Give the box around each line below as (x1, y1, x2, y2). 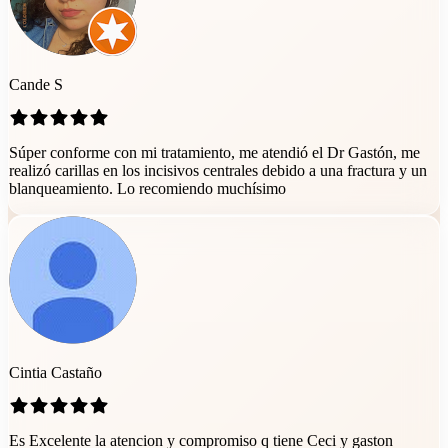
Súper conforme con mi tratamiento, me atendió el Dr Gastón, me (9, 143, 420, 161)
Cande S (9, 75, 63, 93)
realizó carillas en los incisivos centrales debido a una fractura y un (9, 161, 427, 179)
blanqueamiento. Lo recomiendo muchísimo (9, 179, 286, 197)
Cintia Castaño (9, 363, 102, 381)
